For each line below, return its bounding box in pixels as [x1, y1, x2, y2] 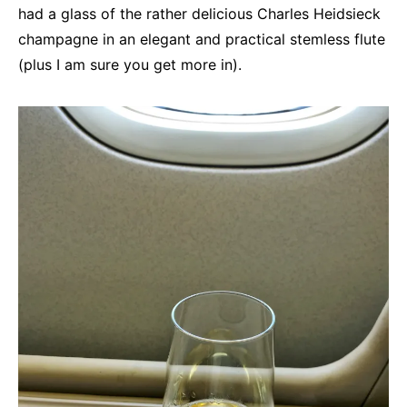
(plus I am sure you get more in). [18, 55, 242, 74]
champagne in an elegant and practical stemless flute [18, 30, 385, 49]
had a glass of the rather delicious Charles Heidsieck [18, 5, 381, 24]
